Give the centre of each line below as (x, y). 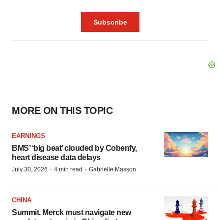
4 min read (68, 169)
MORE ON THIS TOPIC (62, 110)
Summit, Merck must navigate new (71, 212)
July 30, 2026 (30, 169)
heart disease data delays (56, 157)
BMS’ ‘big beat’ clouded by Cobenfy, (74, 148)
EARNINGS (28, 136)
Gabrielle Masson (112, 169)
